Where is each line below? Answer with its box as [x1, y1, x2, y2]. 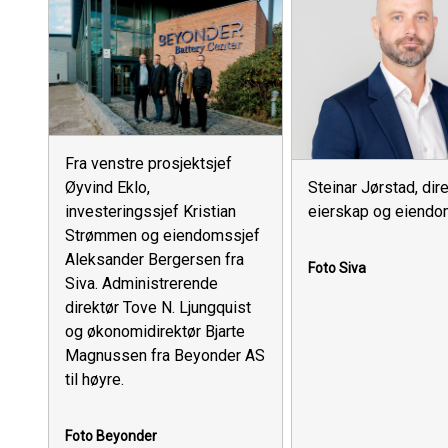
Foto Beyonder [65, 428, 157, 445]
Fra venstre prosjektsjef [65, 154, 232, 174]
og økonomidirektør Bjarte [65, 322, 245, 342]
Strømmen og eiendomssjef [65, 226, 260, 246]
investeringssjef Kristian [65, 202, 236, 222]
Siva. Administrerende [65, 274, 218, 294]
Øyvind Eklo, [65, 178, 150, 198]
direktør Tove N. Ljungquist [65, 298, 251, 318]
